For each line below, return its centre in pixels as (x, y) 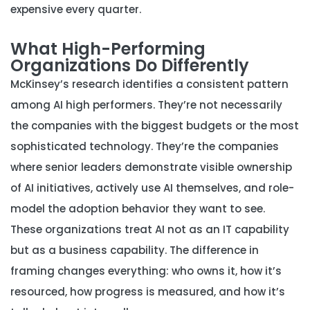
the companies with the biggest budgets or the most (155, 126)
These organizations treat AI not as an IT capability (150, 229)
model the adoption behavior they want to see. (138, 209)
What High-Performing (108, 49)
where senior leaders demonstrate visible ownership (151, 167)
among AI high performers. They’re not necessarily (146, 105)
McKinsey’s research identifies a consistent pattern (149, 84)
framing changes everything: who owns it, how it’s (146, 271)
